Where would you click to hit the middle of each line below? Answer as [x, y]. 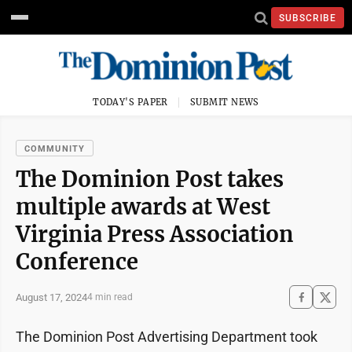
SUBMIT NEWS [225, 102]
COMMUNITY [55, 149]
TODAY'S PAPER [130, 102]
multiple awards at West [143, 207]
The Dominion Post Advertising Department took [167, 337]
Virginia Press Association [155, 234]
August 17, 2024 [51, 297]
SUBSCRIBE [308, 18]
